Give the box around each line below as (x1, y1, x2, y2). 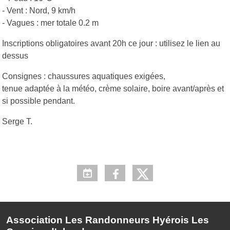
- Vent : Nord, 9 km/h (2, 6, 75, 15)
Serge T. (2, 117, 32, 126)
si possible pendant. (2, 97, 75, 106)
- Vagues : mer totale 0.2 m (2, 18, 101, 28)
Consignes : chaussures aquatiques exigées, (2, 72, 165, 81)
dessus (2, 51, 28, 61)
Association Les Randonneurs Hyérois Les (6, 215, 209, 226)
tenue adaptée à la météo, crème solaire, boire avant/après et (2, 84, 224, 93)
